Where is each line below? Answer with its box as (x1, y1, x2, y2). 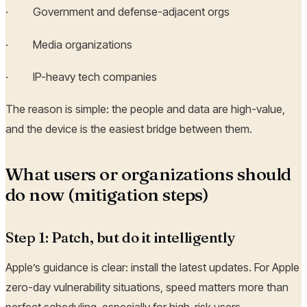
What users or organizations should (5, 163, 291, 186)
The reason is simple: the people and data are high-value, (5, 102, 285, 116)
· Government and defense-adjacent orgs (5, 5, 230, 19)
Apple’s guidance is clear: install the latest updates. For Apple (5, 260, 299, 274)
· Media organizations (5, 37, 132, 51)
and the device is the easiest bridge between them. (5, 122, 252, 136)
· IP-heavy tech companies (5, 69, 157, 84)
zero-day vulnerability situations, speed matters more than (5, 280, 288, 294)
